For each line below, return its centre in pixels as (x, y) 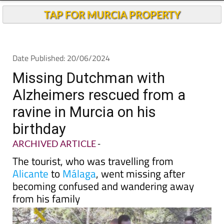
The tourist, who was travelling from (93, 161)
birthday (39, 129)
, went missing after (140, 173)
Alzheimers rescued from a (99, 95)
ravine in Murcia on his (84, 112)
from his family (46, 198)
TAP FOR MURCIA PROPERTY (112, 14)
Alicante (30, 173)
